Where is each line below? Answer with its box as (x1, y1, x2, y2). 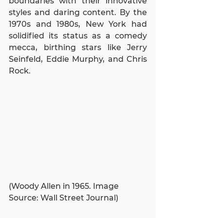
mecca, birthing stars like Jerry (9, 43, 147, 52)
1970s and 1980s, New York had (9, 19, 147, 29)
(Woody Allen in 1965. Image (9, 182, 121, 191)
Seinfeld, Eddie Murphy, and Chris (9, 54, 147, 64)
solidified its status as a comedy (9, 31, 147, 40)
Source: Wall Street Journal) (9, 193, 118, 203)
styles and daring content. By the (9, 8, 147, 17)
